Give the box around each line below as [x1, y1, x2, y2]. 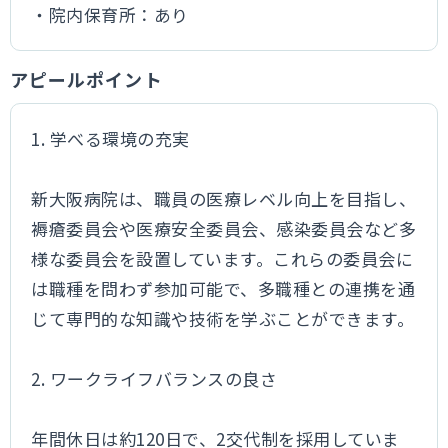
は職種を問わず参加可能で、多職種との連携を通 [31, 276, 416, 301]
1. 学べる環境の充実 [31, 126, 190, 151]
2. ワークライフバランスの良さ [31, 366, 278, 391]
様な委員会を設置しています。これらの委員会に [31, 246, 414, 271]
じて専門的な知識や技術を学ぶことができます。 [31, 306, 415, 331]
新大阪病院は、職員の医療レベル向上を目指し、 [31, 186, 417, 211]
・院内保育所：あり [31, 2, 189, 27]
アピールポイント [10, 66, 163, 92]
